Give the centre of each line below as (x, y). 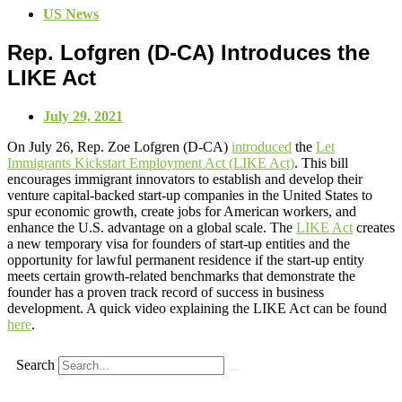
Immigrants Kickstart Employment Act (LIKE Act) (151, 162)
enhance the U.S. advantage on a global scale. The (152, 227)
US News (71, 14)
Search (35, 364)
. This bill (321, 162)
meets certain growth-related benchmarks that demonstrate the (181, 275)
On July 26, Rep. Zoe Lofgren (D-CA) (119, 146)
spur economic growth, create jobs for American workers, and (182, 211)
